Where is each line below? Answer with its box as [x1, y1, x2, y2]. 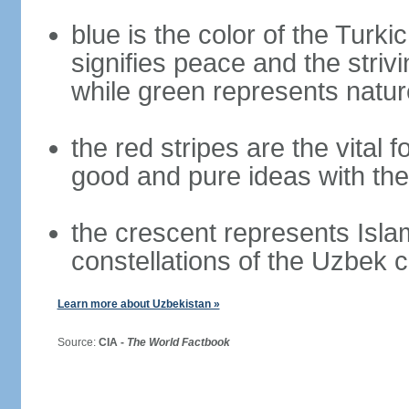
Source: [43, 336, 99, 349]
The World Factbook [126, 336, 230, 349]
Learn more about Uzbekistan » [57, 298, 220, 310]
